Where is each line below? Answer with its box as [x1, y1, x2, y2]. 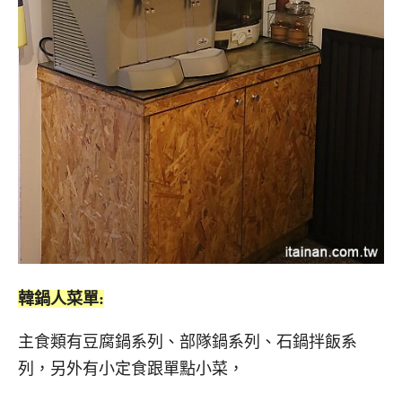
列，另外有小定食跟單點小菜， [18, 360, 244, 379]
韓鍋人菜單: [18, 289, 104, 308]
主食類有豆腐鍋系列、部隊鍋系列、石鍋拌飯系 [18, 333, 357, 352]
